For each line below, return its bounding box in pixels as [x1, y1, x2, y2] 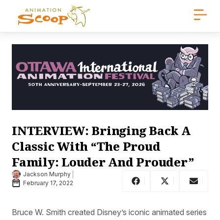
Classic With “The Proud [12, 137, 161, 154]
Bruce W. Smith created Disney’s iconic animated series [12, 207, 207, 217]
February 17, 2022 [23, 179, 73, 187]
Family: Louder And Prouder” [12, 153, 194, 170]
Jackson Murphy [23, 170, 71, 178]
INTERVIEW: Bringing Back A [12, 122, 191, 138]
